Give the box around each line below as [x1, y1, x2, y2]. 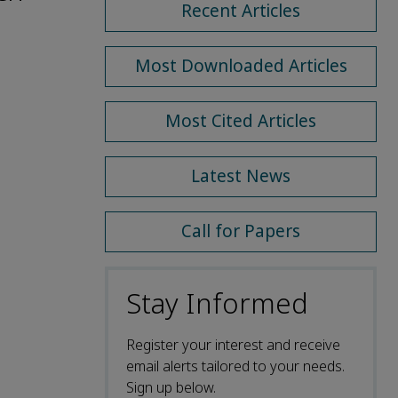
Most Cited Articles [165, 108, 316, 133]
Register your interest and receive [126, 334, 340, 355]
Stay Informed [126, 283, 308, 324]
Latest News [191, 163, 291, 188]
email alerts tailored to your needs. [126, 355, 345, 377]
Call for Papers [181, 219, 300, 243]
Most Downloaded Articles [134, 53, 347, 78]
